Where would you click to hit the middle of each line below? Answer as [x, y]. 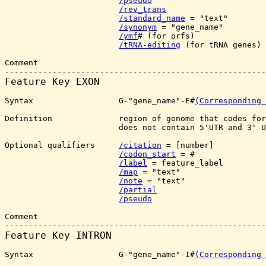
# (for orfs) [166, 36]
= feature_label [185, 163]
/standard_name [152, 18]
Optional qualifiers [62, 145]
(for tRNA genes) [221, 45]
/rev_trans [142, 9]
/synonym [138, 27]
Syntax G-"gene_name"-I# [100, 254]
